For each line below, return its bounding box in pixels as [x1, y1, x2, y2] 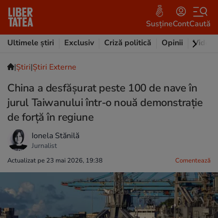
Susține [146, 18, 173, 29]
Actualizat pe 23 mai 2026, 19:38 [7, 156, 103, 165]
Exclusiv [64, 37, 94, 48]
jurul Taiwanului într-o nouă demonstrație [7, 95, 203, 110]
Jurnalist [32, 141, 57, 150]
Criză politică [104, 37, 151, 48]
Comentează [175, 156, 211, 165]
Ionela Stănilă [32, 130, 79, 141]
